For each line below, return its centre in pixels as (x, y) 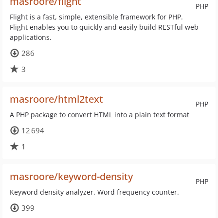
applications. (31, 37)
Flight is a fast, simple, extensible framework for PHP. (96, 17)
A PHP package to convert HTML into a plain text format (100, 115)
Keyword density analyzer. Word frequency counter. (94, 192)
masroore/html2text (56, 99)
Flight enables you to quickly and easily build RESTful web (104, 27)
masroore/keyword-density (71, 176)
